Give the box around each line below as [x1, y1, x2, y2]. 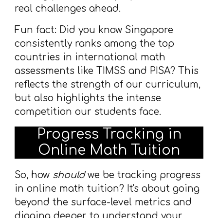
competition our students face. [15, 107, 161, 117]
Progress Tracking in [36, 127, 182, 142]
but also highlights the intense [15, 93, 161, 103]
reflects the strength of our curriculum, [15, 79, 200, 90]
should [53, 170, 85, 180]
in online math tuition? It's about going [15, 183, 200, 194]
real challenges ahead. [15, 3, 121, 14]
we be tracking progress [85, 170, 200, 180]
